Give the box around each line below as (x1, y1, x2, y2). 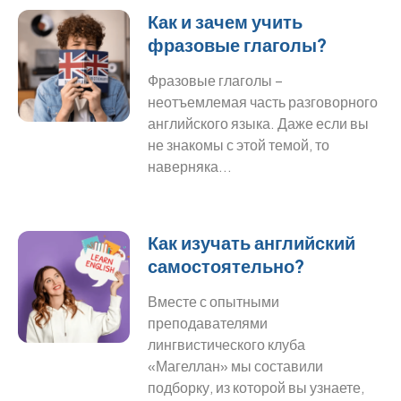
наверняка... (148, 157, 233, 175)
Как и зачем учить (148, 10, 303, 32)
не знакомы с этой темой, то (148, 135, 330, 154)
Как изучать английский (148, 231, 356, 253)
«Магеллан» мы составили (148, 356, 324, 375)
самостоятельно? (148, 254, 305, 277)
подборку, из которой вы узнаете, (148, 378, 365, 397)
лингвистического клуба (148, 335, 306, 354)
